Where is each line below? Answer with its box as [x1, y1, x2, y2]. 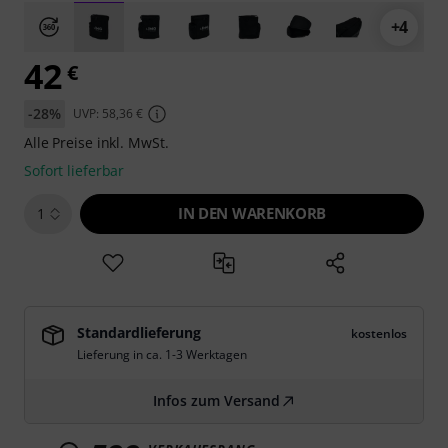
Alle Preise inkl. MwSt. [24, 133, 169, 152]
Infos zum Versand [152, 391, 280, 410]
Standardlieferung [77, 323, 201, 342]
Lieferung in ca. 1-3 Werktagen [77, 346, 247, 363]
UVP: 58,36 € [72, 105, 143, 122]
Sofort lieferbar [24, 161, 125, 180]
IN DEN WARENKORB [178, 203, 326, 223]
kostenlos [351, 325, 407, 342]
